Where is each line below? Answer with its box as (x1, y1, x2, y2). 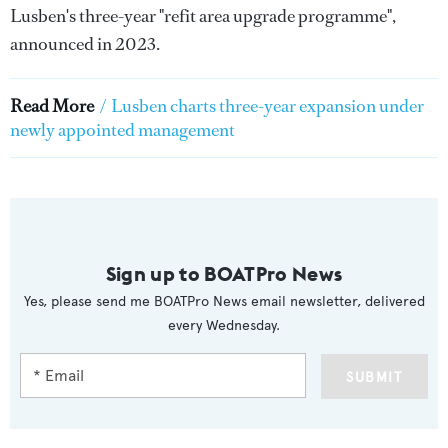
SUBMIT (345, 369, 403, 386)
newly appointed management (10, 118, 235, 142)
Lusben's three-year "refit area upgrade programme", (10, 4, 396, 28)
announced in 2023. (10, 32, 163, 56)
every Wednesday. (168, 317, 280, 334)
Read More (10, 94, 94, 118)
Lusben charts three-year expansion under (111, 94, 424, 118)
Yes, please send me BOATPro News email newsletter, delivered (23, 293, 425, 310)
